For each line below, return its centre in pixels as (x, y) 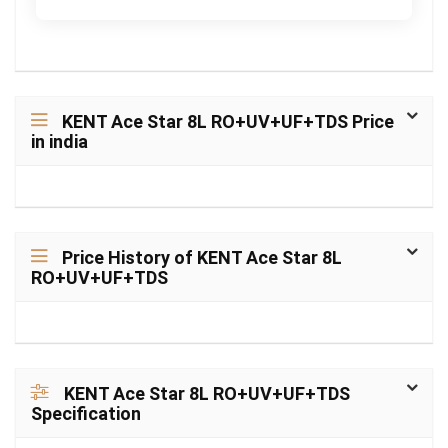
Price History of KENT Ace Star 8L (202, 257)
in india (59, 141)
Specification (86, 413)
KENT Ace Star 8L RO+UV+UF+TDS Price (228, 121)
